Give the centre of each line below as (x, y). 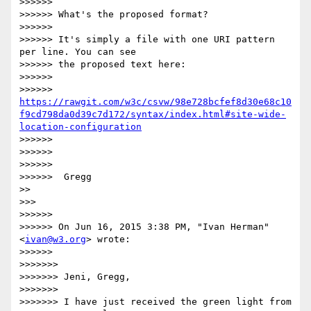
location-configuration (81, 127)
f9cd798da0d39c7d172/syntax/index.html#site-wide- (153, 115)
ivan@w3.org (56, 239)
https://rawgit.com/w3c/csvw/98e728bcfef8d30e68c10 (155, 102)
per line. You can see (78, 52)
